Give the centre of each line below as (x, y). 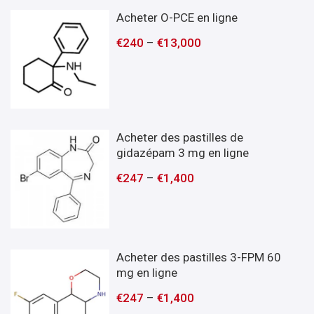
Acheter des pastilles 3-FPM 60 (199, 257)
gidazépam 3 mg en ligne (183, 152)
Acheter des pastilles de (180, 137)
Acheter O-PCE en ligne (177, 17)
